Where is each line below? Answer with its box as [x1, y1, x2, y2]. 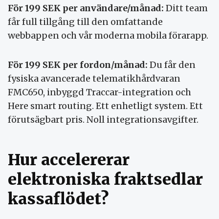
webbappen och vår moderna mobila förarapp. [8, 30, 208, 42]
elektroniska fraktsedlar [8, 170, 203, 190]
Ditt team [164, 2, 208, 14]
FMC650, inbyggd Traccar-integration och [8, 87, 191, 98]
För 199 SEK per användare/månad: [8, 2, 164, 14]
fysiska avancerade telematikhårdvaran [8, 73, 180, 85]
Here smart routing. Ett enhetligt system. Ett [8, 100, 203, 112]
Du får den [148, 59, 196, 71]
